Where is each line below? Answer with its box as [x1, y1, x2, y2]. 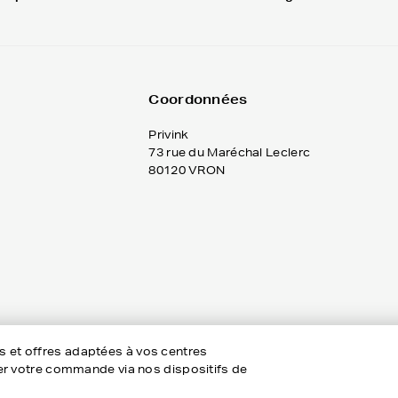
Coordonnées [148, 92, 248, 107]
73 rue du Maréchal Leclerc [148, 145, 311, 160]
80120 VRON [148, 163, 226, 178]
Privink [148, 127, 189, 142]
